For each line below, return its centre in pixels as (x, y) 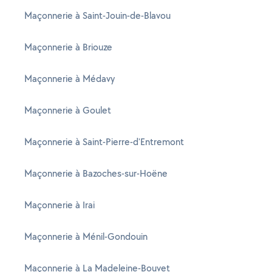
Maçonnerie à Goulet (68, 110)
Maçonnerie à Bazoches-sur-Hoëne (96, 173)
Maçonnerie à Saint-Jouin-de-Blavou (97, 15)
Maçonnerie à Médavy (70, 79)
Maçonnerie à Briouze (68, 47)
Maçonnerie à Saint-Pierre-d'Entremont (104, 142)
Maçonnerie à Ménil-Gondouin (86, 236)
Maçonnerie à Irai (59, 205)
